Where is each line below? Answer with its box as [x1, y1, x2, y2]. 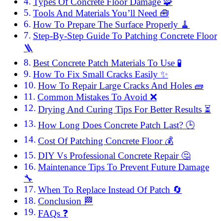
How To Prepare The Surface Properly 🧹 [33, 19, 190, 30]
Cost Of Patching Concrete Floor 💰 [37, 136, 174, 147]
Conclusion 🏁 [37, 196, 93, 207]
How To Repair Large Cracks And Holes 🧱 [37, 80, 204, 91]
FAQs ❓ [37, 208, 68, 219]
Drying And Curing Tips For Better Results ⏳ [37, 104, 211, 115]
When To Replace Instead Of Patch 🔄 [37, 184, 182, 195]
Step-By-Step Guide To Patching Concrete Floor [33, 31, 217, 41]
